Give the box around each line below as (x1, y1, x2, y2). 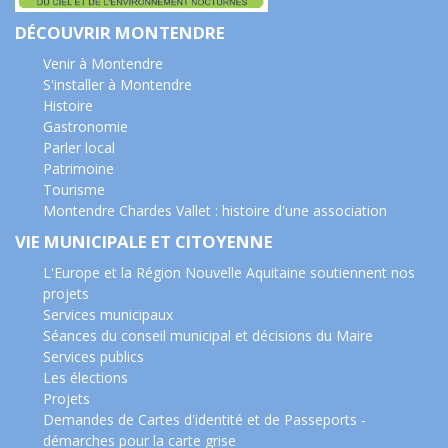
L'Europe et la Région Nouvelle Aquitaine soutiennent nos (43, 263, 415, 283)
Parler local (43, 138, 115, 158)
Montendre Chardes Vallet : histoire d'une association (43, 201, 387, 221)
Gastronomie (43, 117, 128, 137)
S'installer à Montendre (43, 75, 192, 95)
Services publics (43, 347, 144, 367)
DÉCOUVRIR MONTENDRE (15, 21, 225, 45)
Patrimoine (43, 159, 114, 179)
